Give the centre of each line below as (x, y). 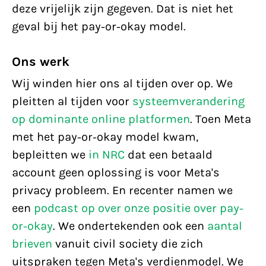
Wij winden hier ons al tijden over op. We (122, 83)
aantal (225, 226)
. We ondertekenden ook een (130, 226)
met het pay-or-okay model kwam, (105, 137)
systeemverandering (189, 101)
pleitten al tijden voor (72, 101)
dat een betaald (169, 155)
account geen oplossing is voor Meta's (116, 172)
